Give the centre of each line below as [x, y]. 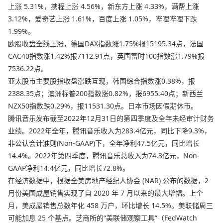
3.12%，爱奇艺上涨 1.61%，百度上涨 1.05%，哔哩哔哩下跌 [103, 18]
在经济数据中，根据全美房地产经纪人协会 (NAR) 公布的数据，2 [108, 180]
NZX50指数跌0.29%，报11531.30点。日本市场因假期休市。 [103, 106]
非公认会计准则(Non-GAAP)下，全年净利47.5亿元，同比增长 [104, 143]
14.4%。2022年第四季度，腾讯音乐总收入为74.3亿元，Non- [104, 155]
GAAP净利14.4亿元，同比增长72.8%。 [69, 168]
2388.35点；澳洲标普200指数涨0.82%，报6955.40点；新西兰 [106, 93]
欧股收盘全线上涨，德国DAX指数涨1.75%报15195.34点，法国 [106, 43]
